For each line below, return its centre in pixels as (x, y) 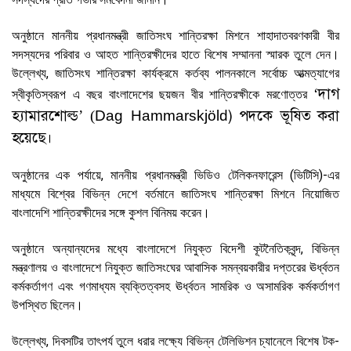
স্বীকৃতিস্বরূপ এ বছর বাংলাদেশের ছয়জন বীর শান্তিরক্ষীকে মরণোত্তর (163, 94)
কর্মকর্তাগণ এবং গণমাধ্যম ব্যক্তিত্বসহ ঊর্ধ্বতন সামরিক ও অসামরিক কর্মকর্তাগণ (175, 286)
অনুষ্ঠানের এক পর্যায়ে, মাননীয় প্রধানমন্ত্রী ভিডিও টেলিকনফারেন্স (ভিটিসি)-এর (175, 175)
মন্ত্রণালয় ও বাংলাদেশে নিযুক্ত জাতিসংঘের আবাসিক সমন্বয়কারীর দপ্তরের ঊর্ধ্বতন (175, 267)
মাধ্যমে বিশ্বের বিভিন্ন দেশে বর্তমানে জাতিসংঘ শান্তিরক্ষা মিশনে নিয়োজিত (175, 194)
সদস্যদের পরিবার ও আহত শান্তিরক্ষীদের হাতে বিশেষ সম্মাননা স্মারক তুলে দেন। (175, 54)
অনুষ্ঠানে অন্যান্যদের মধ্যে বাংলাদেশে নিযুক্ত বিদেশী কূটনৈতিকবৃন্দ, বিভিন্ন (175, 248)
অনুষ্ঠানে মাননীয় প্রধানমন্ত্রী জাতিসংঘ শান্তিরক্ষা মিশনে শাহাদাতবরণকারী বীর (175, 35)
